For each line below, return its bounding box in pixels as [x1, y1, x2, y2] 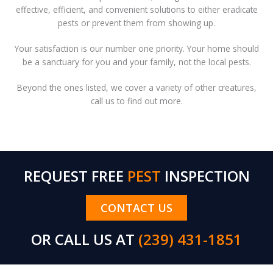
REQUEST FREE [23, 166, 127, 186]
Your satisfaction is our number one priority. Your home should [14, 43, 259, 55]
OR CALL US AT [31, 229, 138, 250]
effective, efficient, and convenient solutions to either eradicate [15, 4, 258, 16]
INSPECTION [160, 166, 250, 186]
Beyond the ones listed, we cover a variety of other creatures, [16, 82, 257, 94]
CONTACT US [101, 200, 172, 216]
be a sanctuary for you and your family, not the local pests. [22, 56, 251, 68]
